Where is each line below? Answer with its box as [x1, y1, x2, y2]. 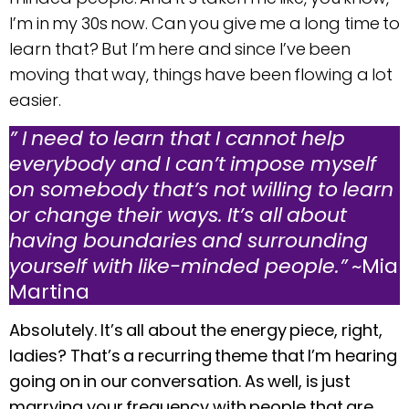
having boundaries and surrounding [9, 226, 368, 256]
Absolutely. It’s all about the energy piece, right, [9, 319, 383, 342]
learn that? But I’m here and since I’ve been [9, 37, 351, 60]
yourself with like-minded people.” [9, 252, 351, 281]
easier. [9, 88, 61, 111]
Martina [9, 278, 89, 307]
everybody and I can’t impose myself [9, 150, 376, 179]
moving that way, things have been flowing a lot [9, 62, 393, 86]
